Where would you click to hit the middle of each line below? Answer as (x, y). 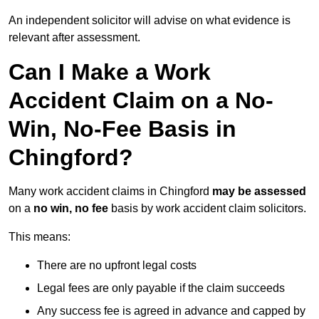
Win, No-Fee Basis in (122, 129)
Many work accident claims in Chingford (110, 192)
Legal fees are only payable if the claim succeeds (161, 288)
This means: (40, 237)
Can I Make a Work (110, 72)
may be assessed (259, 192)
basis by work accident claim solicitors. (207, 209)
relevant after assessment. (74, 38)
